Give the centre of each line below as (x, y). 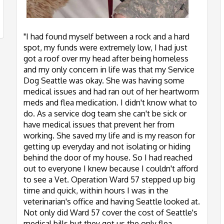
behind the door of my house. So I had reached (108, 157)
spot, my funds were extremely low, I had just (105, 47)
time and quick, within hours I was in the (96, 190)
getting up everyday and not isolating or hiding (107, 146)
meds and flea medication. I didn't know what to (110, 102)
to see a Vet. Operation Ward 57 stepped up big (109, 179)
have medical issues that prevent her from (99, 124)
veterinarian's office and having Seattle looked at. (112, 201)
